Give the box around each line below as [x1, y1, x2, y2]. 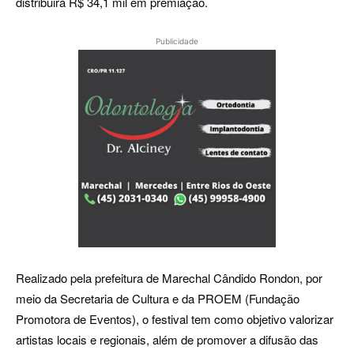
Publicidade [156, 36, 198, 47]
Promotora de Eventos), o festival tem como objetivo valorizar [16, 311, 333, 328]
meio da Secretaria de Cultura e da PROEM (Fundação [16, 290, 299, 307]
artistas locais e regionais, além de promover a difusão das [16, 331, 318, 348]
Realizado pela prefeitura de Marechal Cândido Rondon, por [16, 269, 322, 287]
